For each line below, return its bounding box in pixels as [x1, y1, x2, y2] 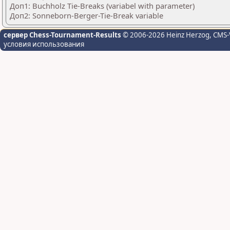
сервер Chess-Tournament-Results [4, 30, 121, 40]
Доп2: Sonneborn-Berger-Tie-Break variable [10, 10, 163, 21]
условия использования [4, 40, 84, 49]
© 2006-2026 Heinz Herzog [121, 30, 209, 40]
